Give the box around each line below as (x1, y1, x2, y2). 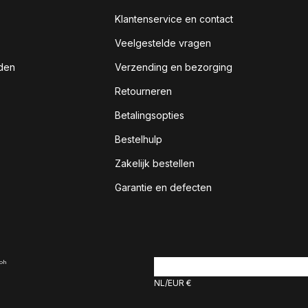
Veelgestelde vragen (115, 37, 211, 49)
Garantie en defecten (115, 181, 212, 193)
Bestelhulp (115, 133, 162, 145)
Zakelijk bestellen (115, 157, 195, 169)
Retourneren (115, 85, 172, 97)
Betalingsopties (115, 109, 184, 121)
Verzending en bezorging (115, 61, 232, 73)
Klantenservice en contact (115, 13, 233, 25)
